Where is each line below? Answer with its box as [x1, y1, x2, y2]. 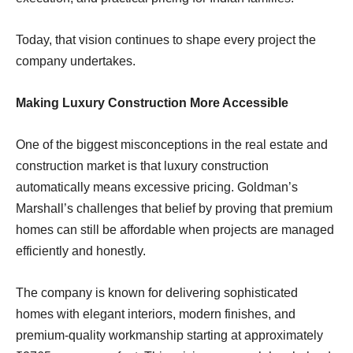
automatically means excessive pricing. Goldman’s [16, 180, 298, 194]
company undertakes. [16, 54, 136, 68]
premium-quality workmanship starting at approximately [16, 328, 323, 342]
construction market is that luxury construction [16, 158, 269, 173]
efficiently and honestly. [16, 243, 146, 258]
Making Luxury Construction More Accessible [16, 95, 288, 110]
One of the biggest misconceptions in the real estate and [16, 137, 328, 151]
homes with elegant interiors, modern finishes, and [16, 307, 295, 321]
